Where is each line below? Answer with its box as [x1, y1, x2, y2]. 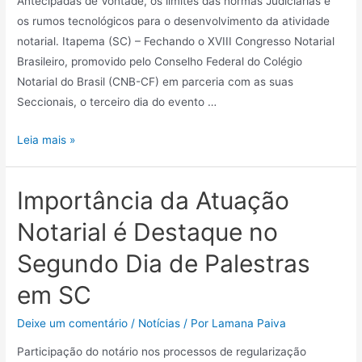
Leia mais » [17, 133, 76, 146]
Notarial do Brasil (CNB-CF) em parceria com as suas [17, 74, 294, 88]
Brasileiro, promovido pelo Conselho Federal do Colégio [17, 54, 303, 68]
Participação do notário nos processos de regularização [17, 345, 307, 359]
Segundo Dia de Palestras [17, 248, 311, 278]
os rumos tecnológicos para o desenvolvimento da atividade [17, 14, 330, 27]
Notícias [138, 316, 181, 330]
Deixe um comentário [17, 316, 128, 330]
